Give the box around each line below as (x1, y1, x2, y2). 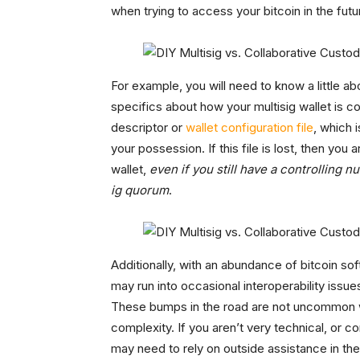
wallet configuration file (186, 120, 313, 136)
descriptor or (111, 120, 186, 136)
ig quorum (111, 182, 169, 198)
